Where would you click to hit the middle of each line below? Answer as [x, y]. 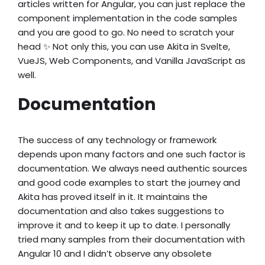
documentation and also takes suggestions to [121, 211]
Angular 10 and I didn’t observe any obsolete [115, 254]
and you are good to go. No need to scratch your [126, 33]
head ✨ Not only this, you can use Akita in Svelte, [124, 47]
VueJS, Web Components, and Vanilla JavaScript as [132, 61]
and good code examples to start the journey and [129, 183]
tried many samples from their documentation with [131, 240]
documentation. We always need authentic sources [132, 169]
